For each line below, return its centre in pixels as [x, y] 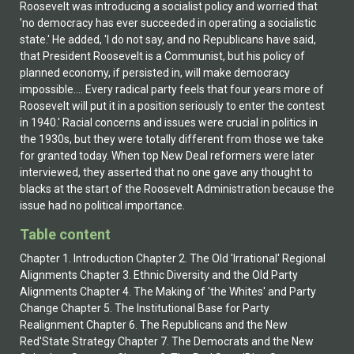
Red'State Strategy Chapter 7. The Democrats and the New [167, 341]
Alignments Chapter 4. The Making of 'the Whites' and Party [168, 291]
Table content [65, 234]
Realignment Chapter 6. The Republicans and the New [154, 324]
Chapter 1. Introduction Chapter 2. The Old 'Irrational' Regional [173, 258]
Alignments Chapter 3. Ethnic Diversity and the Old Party [159, 275]
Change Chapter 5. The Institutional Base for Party [145, 308]
